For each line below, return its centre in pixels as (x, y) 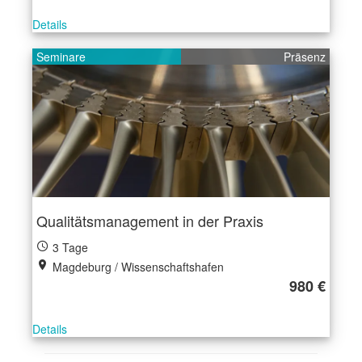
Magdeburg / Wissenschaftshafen (137, 267)
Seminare (61, 57)
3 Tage (69, 247)
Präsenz (305, 57)
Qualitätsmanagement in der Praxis (150, 221)
